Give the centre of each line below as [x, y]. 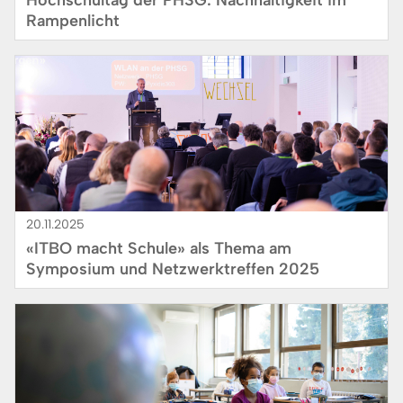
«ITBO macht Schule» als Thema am [159, 248]
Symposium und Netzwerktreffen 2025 [173, 269]
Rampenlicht [73, 20]
